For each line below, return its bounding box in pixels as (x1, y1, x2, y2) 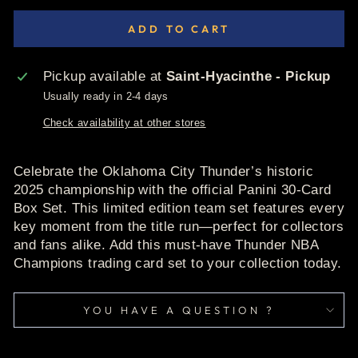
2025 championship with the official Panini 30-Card (14, 182, 332, 197)
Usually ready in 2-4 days (42, 90, 169, 102)
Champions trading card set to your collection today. (14, 256, 342, 271)
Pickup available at (42, 69, 166, 84)
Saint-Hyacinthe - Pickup (165, 69, 331, 84)
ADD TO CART (128, 22, 230, 35)
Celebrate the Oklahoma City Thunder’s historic (14, 164, 314, 179)
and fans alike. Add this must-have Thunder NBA (14, 237, 319, 253)
